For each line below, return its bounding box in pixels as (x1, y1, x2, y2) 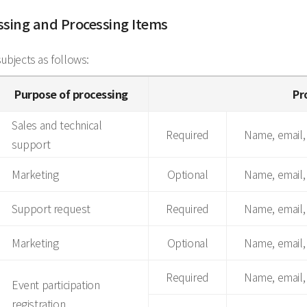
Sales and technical (12, 116, 102, 133)
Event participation (12, 276, 100, 293)
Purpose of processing (14, 86, 128, 102)
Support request (12, 200, 90, 217)
